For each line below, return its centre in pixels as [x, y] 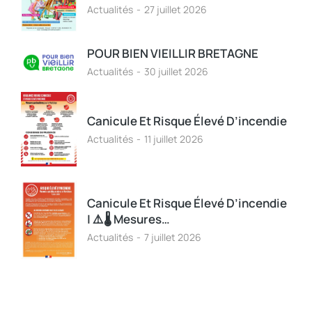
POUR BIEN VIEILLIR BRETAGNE [173, 54]
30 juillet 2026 [176, 72]
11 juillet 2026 [174, 139]
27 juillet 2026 [175, 10]
